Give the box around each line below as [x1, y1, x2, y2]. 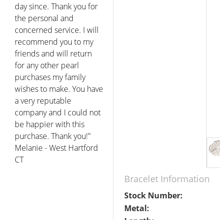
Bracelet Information [124, 173, 210, 185]
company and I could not [15, 107, 101, 118]
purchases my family [15, 71, 85, 82]
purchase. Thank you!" [15, 130, 91, 141]
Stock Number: [124, 190, 183, 201]
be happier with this [15, 118, 84, 130]
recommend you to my [15, 36, 93, 47]
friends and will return [15, 48, 92, 59]
